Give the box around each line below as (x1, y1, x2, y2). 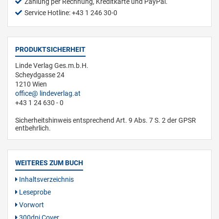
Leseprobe (18, 188, 51, 197)
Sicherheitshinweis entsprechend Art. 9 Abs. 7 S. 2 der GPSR (15, 116, 196, 125)
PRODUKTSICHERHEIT (15, 45, 86, 54)
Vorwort (18, 201, 44, 209)
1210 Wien (15, 80, 47, 88)
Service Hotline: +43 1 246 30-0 (24, 9, 117, 17)
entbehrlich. (15, 124, 51, 132)
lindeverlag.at (40, 89, 81, 98)
